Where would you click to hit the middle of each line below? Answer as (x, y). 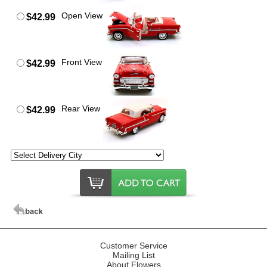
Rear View (81, 108)
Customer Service (133, 245)
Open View (82, 15)
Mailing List (133, 255)
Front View (82, 62)
